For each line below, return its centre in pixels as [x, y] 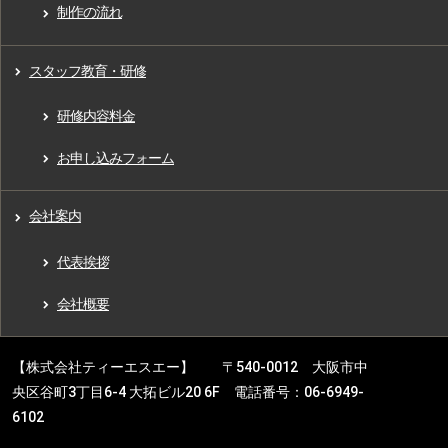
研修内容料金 [96, 116]
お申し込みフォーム [115, 158]
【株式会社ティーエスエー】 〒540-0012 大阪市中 [190, 367]
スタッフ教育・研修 [87, 70]
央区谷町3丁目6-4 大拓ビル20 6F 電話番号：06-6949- [188, 392]
